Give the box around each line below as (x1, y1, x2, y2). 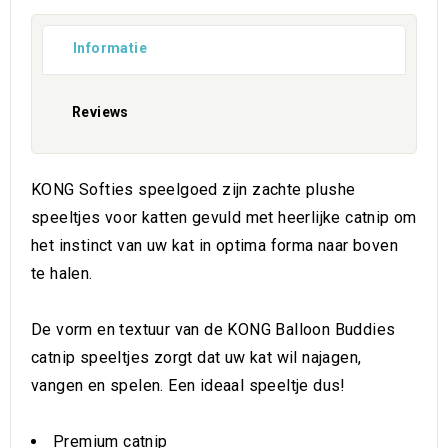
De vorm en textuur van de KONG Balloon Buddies (31, 320, 396, 339)
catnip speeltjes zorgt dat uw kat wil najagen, (31, 348, 362, 367)
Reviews (72, 104, 129, 120)
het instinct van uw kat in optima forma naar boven (31, 236, 398, 255)
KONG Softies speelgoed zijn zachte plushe (31, 180, 356, 199)
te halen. (31, 264, 93, 283)
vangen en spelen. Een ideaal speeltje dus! (31, 376, 346, 395)
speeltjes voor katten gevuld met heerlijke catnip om (31, 208, 417, 227)
